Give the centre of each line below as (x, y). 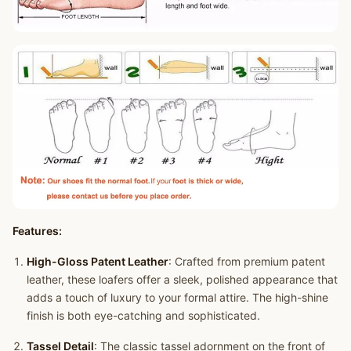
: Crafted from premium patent (246, 261)
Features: (37, 230)
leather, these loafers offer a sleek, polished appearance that (182, 279)
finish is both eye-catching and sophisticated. (143, 315)
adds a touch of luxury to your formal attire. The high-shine (177, 297)
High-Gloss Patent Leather (97, 261)
